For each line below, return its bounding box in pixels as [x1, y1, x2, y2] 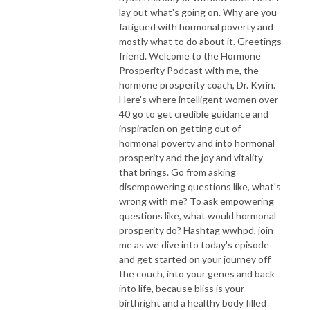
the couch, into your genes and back [119, 267, 275, 280]
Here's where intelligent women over [119, 93, 278, 105]
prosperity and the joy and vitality [119, 151, 263, 163]
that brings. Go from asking [119, 165, 236, 178]
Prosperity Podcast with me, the [119, 64, 259, 76]
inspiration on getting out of [119, 122, 241, 134]
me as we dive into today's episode [119, 238, 269, 250]
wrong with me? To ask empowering [119, 194, 274, 207]
